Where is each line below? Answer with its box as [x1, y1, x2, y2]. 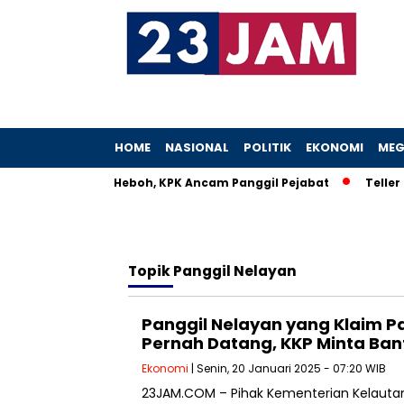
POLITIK [243, 139, 291, 156]
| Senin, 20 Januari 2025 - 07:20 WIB [188, 361, 386, 376]
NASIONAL [165, 139, 229, 156]
